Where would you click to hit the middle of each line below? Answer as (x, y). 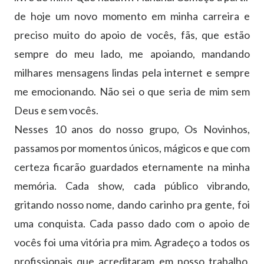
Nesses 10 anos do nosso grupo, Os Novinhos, (132, 129)
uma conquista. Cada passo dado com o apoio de (132, 223)
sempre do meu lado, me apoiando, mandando (132, 53)
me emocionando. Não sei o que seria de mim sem (132, 91)
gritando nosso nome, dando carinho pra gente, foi (132, 204)
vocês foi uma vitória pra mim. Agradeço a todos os (132, 242)
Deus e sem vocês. (56, 110)
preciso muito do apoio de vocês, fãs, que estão (132, 34)
